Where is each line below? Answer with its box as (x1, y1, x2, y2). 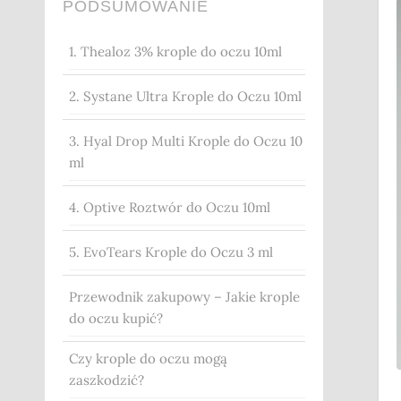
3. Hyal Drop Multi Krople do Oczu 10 (69, 132, 303, 150)
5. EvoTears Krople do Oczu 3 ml (69, 243, 273, 261)
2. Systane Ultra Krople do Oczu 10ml (69, 88, 302, 106)
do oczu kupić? (69, 310, 163, 328)
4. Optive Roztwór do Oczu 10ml (69, 199, 270, 217)
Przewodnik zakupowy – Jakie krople (69, 288, 300, 306)
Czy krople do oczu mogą (69, 350, 227, 368)
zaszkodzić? (69, 371, 144, 389)
